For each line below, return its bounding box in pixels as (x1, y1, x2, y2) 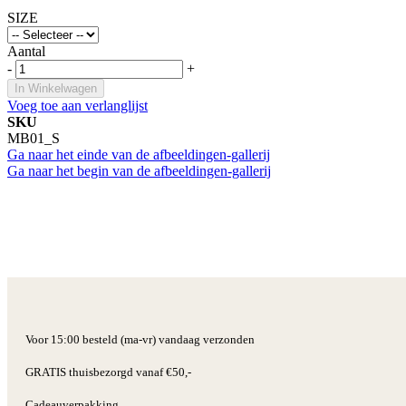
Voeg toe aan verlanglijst (7, 97, 148, 113)
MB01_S (7, 130, 60, 146)
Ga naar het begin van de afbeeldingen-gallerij (7, 162, 271, 179)
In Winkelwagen (14, 81, 97, 95)
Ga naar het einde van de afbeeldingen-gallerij (7, 146, 270, 162)
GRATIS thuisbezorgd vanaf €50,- (25, 364, 191, 379)
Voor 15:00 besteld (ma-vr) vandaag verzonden (25, 332, 255, 346)
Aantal (7, 43, 45, 59)
